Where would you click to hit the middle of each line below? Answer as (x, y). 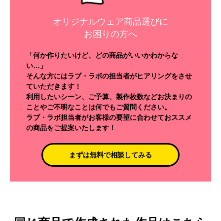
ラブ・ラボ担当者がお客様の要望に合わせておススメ (109, 117)
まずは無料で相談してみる (110, 155)
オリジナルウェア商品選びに (110, 21)
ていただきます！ (54, 86)
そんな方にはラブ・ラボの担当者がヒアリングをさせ (109, 76)
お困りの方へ (110, 34)
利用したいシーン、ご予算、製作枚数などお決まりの (109, 96)
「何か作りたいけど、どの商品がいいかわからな (102, 55)
